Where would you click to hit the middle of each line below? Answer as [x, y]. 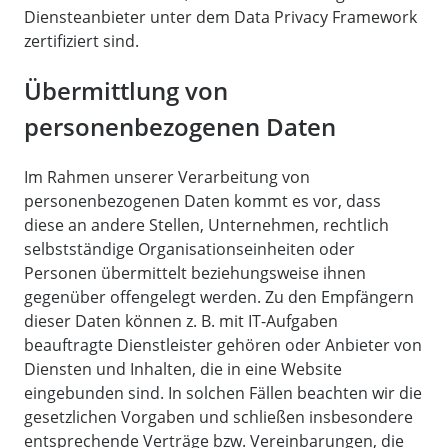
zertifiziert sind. [81, 40]
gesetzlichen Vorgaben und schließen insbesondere [218, 416]
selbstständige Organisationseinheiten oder [189, 248]
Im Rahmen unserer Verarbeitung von [167, 176]
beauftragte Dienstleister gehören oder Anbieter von [223, 344]
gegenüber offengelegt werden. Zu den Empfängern [219, 296]
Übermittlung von [126, 90]
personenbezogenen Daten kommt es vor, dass [202, 200]
